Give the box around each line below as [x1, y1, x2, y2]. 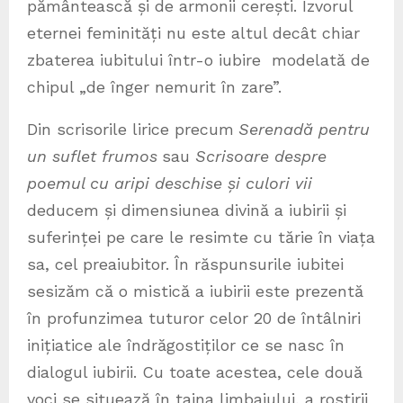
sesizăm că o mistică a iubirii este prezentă [27, 281, 363, 300]
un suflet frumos [27, 146, 157, 166]
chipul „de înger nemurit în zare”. [27, 76, 282, 96]
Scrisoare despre [195, 146, 327, 166]
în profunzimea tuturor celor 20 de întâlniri [27, 308, 361, 327]
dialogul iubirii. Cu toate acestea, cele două [27, 362, 363, 381]
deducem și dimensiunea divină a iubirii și [27, 200, 346, 219]
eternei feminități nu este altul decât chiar [27, 22, 360, 42]
